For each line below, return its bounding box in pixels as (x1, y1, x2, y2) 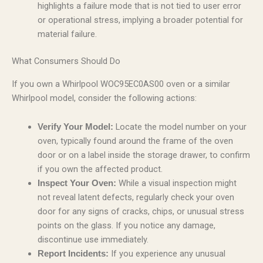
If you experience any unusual (108, 248, 225, 259)
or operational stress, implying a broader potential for (37, 15, 243, 26)
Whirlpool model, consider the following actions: (12, 92, 197, 103)
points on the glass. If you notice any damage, (37, 220, 215, 231)
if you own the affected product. (37, 164, 163, 175)
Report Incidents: (37, 249, 109, 259)
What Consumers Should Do (12, 56, 120, 67)
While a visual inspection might (116, 178, 237, 189)
